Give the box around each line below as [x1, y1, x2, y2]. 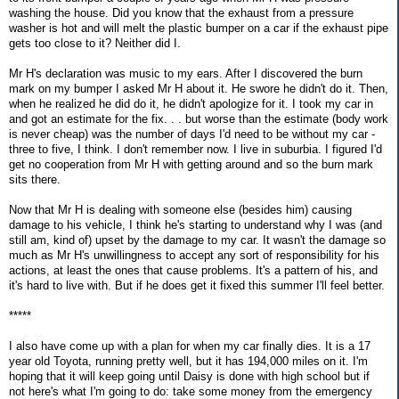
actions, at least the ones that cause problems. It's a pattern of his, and [9, 263, 378, 277]
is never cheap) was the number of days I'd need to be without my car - [9, 126, 375, 141]
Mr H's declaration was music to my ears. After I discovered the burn [9, 66, 362, 80]
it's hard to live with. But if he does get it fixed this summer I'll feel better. [9, 278, 385, 292]
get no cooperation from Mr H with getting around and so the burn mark [9, 157, 373, 171]
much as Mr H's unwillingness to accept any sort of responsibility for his [9, 248, 379, 262]
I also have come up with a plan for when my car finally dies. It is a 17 [9, 338, 370, 353]
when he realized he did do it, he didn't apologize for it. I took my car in [9, 96, 373, 110]
